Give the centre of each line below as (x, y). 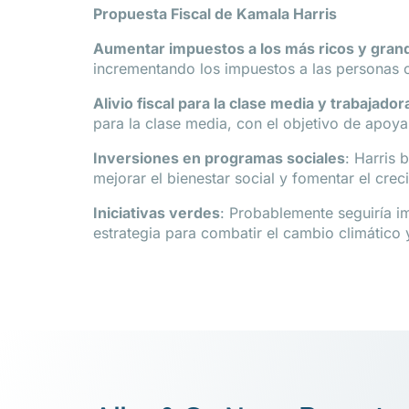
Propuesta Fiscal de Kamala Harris (215, 14)
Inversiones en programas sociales (219, 158)
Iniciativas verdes (157, 213)
